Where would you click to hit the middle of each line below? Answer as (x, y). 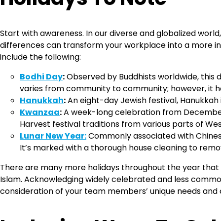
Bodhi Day (41, 77)
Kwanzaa (40, 112)
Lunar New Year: (53, 136)
